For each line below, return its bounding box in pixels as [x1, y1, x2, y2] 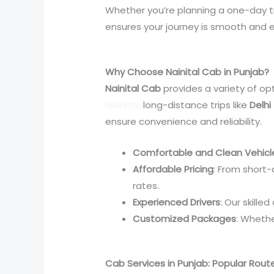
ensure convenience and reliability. [105, 115, 262, 128]
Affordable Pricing [133, 163, 214, 176]
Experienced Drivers [133, 196, 221, 209]
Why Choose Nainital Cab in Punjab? [105, 65, 270, 79]
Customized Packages [133, 212, 237, 226]
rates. [133, 179, 160, 193]
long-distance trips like [141, 98, 250, 112]
